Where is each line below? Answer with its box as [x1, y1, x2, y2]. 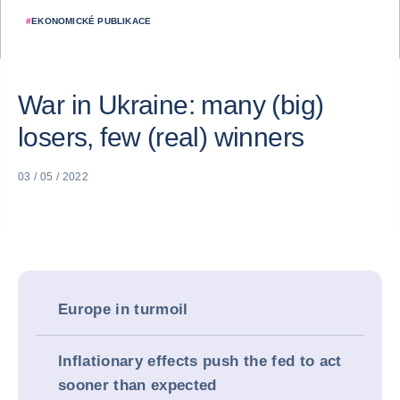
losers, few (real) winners [18, 122, 304, 152]
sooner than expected [58, 377, 217, 394]
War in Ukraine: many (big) [18, 90, 324, 120]
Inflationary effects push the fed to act [58, 353, 342, 370]
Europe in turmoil [58, 301, 188, 318]
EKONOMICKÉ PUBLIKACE [31, 16, 152, 26]
